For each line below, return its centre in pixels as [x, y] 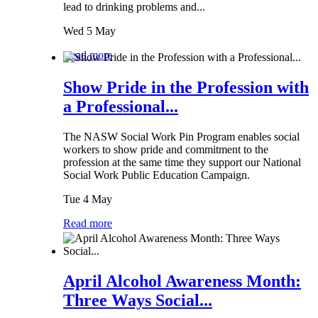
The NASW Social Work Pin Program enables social [181, 136]
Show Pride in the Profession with [186, 87]
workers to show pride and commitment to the [166, 149]
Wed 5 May [89, 31]
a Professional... [121, 106]
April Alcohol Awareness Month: [182, 281]
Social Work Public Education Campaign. [158, 175]
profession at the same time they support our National [182, 162]
